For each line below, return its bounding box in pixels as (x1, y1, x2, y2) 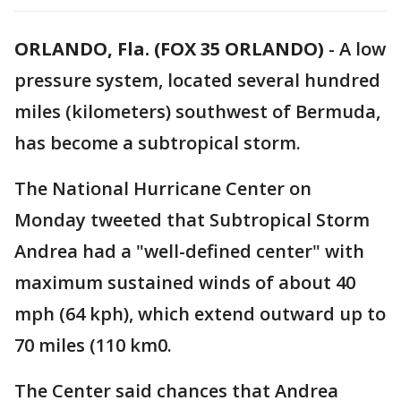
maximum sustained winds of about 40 (14, 270, 355, 294)
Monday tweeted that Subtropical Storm (14, 208, 370, 232)
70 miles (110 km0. (14, 333, 176, 357)
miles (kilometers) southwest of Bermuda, (14, 99, 380, 124)
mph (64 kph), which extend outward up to (14, 302, 386, 326)
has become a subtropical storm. (14, 131, 301, 155)
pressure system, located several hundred (14, 68, 380, 92)
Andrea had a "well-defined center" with (14, 239, 364, 263)
